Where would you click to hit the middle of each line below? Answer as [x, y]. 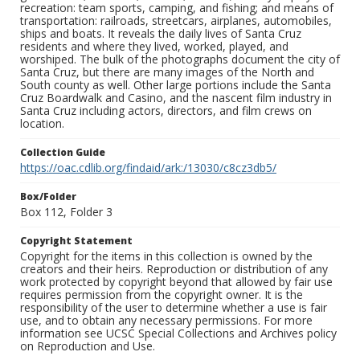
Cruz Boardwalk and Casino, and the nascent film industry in [176, 98]
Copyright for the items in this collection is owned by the [166, 256]
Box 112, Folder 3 [66, 212]
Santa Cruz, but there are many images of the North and [167, 72]
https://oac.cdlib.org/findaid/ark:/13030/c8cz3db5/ [148, 168]
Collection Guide [63, 153]
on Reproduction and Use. [88, 346]
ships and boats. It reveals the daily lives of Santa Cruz [161, 34]
